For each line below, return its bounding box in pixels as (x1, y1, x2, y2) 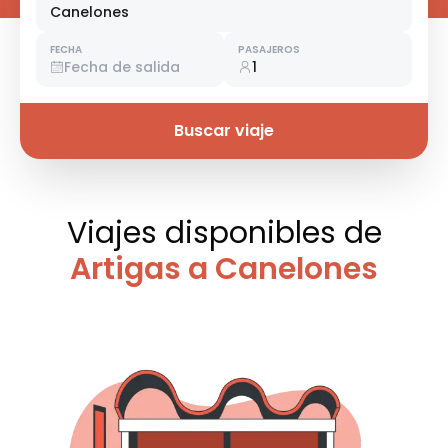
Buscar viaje (174, 119, 274, 143)
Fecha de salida (64, 57, 180, 78)
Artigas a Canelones (70, 248, 378, 291)
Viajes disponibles (66, 212, 344, 255)
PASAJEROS (238, 42, 300, 58)
